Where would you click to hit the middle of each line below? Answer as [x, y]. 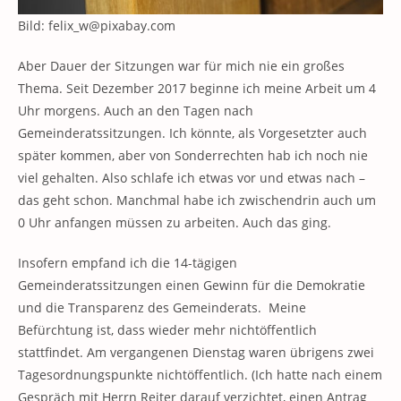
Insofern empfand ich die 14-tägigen [128, 263]
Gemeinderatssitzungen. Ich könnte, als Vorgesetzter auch [192, 133]
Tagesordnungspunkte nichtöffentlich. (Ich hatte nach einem [200, 375]
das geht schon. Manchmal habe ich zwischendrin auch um [197, 200]
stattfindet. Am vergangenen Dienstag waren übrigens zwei [196, 352]
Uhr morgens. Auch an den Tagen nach [136, 111]
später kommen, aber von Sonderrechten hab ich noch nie [193, 155]
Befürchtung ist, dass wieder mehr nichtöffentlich [167, 330]
